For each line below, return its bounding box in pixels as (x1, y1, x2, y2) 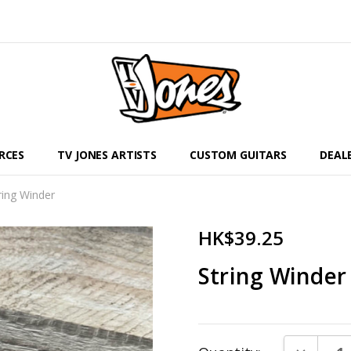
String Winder (197, 260, 347, 291)
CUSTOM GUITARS (189, 147, 288, 162)
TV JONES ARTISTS (57, 147, 157, 162)
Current (197, 324, 251, 344)
